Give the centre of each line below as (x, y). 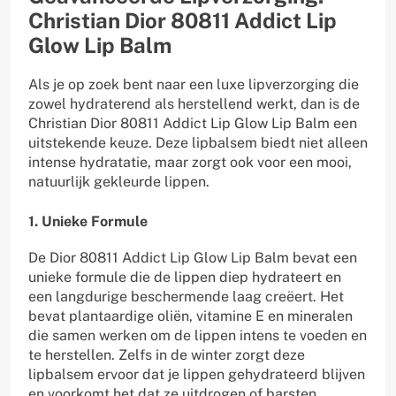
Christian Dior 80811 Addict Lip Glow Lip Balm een (193, 123)
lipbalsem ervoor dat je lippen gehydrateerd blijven (197, 374)
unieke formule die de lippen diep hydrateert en (185, 277)
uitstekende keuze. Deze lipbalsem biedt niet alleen (198, 142)
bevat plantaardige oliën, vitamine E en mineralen (190, 316)
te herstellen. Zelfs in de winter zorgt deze (167, 354)
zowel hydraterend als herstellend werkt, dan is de (194, 103)
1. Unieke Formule (88, 221)
